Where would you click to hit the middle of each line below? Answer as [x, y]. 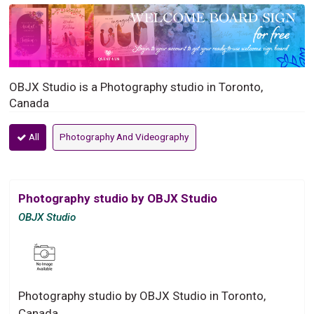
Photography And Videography [124, 137]
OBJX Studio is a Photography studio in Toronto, [136, 87]
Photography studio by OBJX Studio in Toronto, [142, 295]
